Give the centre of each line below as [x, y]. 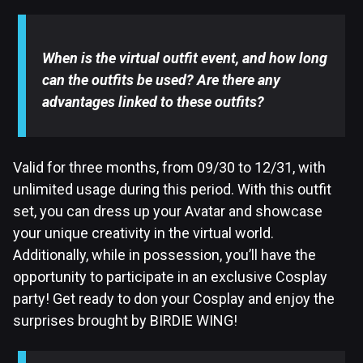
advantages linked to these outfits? [154, 102]
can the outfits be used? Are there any [162, 80]
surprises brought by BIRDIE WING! [125, 321]
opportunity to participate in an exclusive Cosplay [170, 277]
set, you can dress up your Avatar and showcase [168, 211]
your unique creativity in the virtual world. [143, 233]
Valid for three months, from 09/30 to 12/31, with [169, 168]
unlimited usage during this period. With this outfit [172, 190]
